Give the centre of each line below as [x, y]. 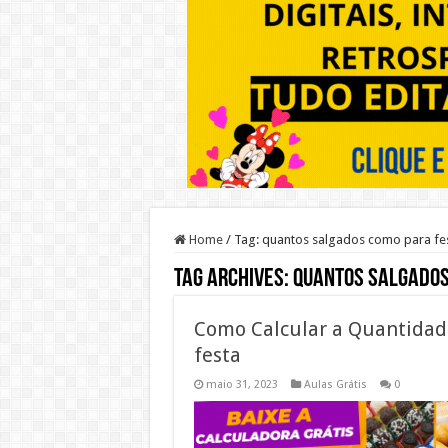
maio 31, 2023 [241, 384]
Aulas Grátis [335, 384]
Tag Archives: [233, 279]
